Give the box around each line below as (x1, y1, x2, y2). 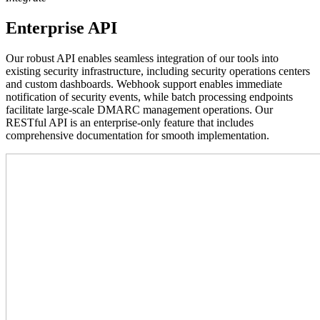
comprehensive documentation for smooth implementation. (6, 129, 269, 141)
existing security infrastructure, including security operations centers (6, 64, 310, 77)
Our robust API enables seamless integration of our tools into (6, 51, 279, 64)
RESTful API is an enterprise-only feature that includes (6, 116, 254, 129)
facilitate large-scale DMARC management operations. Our (6, 103, 273, 116)
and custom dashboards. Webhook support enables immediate (6, 77, 282, 90)
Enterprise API (6, 18, 117, 37)
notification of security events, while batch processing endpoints (6, 90, 293, 103)
